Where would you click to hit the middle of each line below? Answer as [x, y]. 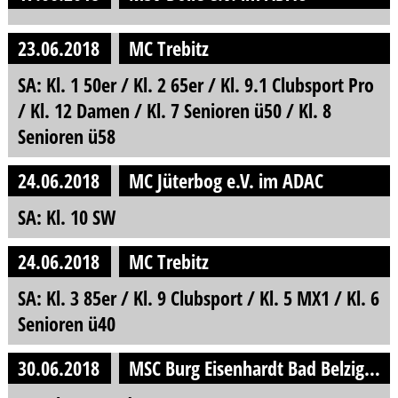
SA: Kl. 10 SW [66, 217]
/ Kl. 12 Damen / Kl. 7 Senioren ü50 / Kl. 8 [174, 111]
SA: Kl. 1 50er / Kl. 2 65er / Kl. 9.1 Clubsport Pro [195, 85]
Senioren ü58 [66, 137]
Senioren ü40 [66, 323]
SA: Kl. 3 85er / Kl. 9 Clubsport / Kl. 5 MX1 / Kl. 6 [198, 298]
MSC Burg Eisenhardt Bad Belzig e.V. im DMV [373, 368]
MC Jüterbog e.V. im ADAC [227, 181]
